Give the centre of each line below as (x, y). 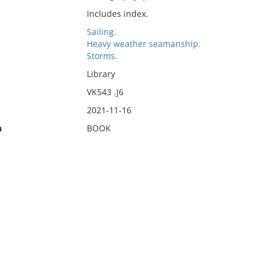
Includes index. (117, 14)
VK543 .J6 (105, 92)
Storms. (102, 56)
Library (101, 74)
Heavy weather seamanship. (143, 44)
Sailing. (101, 32)
